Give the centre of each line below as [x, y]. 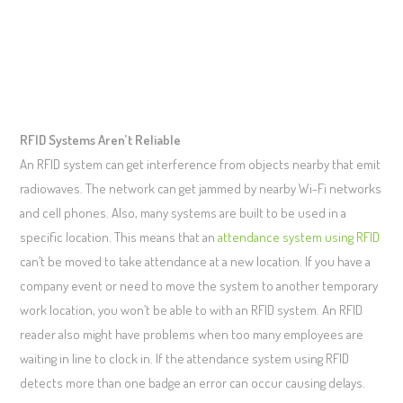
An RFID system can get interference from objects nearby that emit [201, 164]
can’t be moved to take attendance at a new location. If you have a [196, 261]
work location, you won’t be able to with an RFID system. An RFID [192, 309]
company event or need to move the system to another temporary [199, 285]
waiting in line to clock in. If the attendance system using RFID [185, 358]
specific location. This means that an [119, 237]
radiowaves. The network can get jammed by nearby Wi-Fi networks [201, 188]
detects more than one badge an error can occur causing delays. [193, 382]
